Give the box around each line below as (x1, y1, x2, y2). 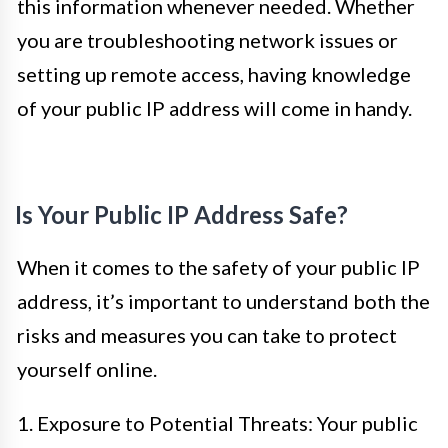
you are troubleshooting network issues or (17, 28, 398, 52)
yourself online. (17, 357, 157, 381)
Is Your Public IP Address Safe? (15, 200, 348, 229)
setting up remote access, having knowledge (17, 62, 411, 86)
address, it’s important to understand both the (17, 289, 430, 313)
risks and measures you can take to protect (17, 323, 397, 347)
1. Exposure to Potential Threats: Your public (17, 411, 418, 435)
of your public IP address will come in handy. (17, 96, 412, 120)
